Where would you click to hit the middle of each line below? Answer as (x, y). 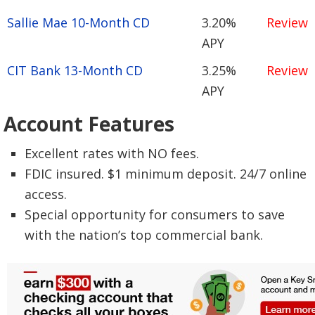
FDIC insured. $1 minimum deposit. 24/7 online (166, 173)
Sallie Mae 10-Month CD (78, 22)
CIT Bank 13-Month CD (75, 70)
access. (46, 194)
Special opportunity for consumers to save (155, 214)
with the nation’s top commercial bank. (144, 234)
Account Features (89, 123)
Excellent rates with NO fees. (112, 153)
